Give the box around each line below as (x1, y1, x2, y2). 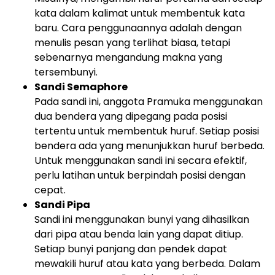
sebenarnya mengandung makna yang (34, 50, 222, 64)
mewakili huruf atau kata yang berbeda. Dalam (34, 257, 260, 271)
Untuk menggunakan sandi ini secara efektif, (34, 153, 247, 168)
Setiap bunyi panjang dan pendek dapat (34, 242, 227, 256)
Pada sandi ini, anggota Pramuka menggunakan (34, 95, 263, 109)
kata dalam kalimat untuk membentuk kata (34, 6, 245, 20)
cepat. (34, 183, 66, 197)
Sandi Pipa (34, 198, 90, 212)
